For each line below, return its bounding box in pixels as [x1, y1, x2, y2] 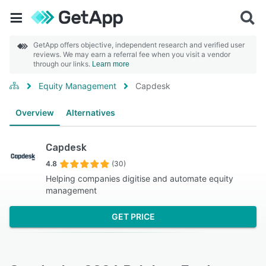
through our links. [33, 59, 92, 68]
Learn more [92, 60, 129, 68]
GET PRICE [111, 211, 155, 221]
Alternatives [66, 107, 115, 118]
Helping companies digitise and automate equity [45, 173, 233, 183]
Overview [15, 107, 54, 118]
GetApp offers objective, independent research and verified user [33, 40, 245, 49]
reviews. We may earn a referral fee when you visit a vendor [33, 50, 230, 59]
